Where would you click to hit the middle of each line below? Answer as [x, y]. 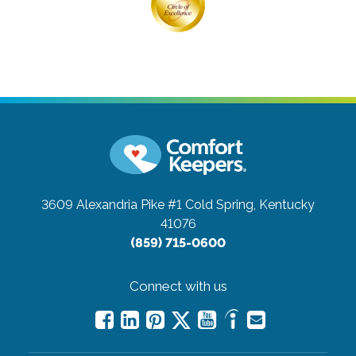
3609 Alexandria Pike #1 [112, 204]
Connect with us [178, 286]
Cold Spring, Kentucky [250, 204]
